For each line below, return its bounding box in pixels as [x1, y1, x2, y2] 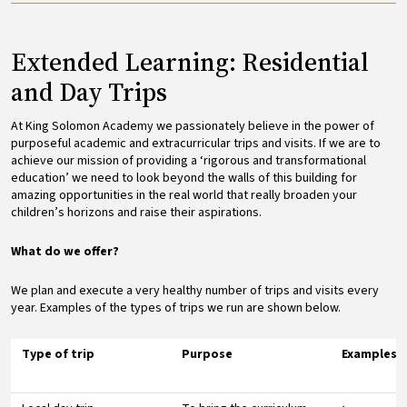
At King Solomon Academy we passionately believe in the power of [11, 116, 374, 135]
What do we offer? [11, 242, 119, 261]
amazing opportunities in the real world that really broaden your [11, 185, 357, 204]
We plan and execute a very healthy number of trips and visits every [11, 281, 379, 300]
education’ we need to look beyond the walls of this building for [11, 168, 357, 187]
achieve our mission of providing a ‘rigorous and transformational [11, 151, 366, 170]
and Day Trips [11, 74, 167, 109]
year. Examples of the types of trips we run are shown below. [11, 298, 343, 317]
